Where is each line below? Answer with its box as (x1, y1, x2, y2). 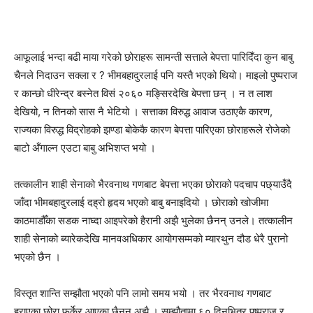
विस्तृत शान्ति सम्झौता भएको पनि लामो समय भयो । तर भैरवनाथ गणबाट (14, 286, 272, 300)
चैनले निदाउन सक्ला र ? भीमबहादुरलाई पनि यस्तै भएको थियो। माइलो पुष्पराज (14, 68, 298, 82)
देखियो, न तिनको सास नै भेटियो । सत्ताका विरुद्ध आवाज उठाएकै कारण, (14, 105, 272, 118)
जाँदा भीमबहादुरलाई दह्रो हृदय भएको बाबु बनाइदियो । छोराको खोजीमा (14, 196, 268, 209)
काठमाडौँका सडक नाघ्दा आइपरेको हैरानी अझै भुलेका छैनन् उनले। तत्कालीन (14, 214, 293, 227)
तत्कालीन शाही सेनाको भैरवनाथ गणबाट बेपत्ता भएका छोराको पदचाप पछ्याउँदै (14, 177, 292, 191)
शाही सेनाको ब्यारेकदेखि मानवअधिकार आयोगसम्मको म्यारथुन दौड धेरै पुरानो (14, 232, 288, 245)
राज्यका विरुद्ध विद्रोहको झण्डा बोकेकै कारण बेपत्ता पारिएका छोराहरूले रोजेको (14, 123, 290, 136)
